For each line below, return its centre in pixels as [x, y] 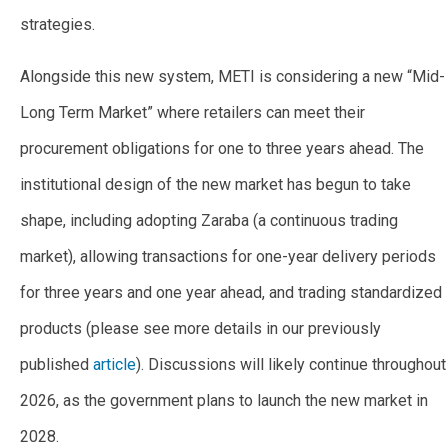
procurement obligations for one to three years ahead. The [222, 149]
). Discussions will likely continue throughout [291, 365]
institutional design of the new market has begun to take [215, 185]
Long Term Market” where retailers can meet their [192, 113]
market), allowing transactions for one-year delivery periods [228, 257]
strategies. [57, 25]
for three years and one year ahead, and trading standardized [231, 293]
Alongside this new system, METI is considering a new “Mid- [232, 77]
